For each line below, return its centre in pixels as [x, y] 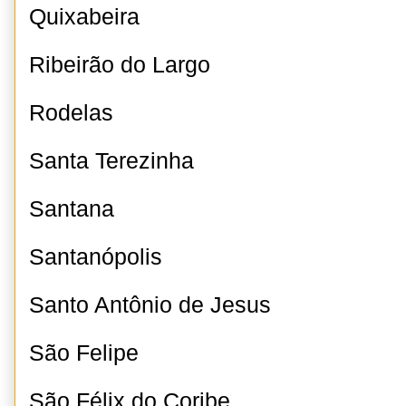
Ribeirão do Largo [120, 65]
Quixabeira [84, 17]
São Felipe [84, 353]
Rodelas [71, 113]
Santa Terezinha [111, 161]
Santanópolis [96, 257]
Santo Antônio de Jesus [150, 305]
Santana [72, 209]
